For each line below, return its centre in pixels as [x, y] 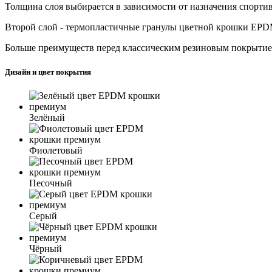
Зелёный [47, 117]
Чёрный [46, 248]
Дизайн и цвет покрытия [48, 72]
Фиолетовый [56, 150]
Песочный [51, 183]
